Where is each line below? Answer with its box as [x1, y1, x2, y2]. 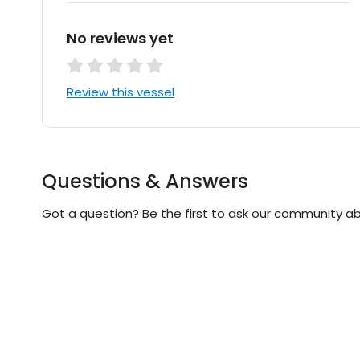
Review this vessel [67, 84, 174, 101]
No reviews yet [67, 28, 174, 49]
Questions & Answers [42, 168, 248, 195]
